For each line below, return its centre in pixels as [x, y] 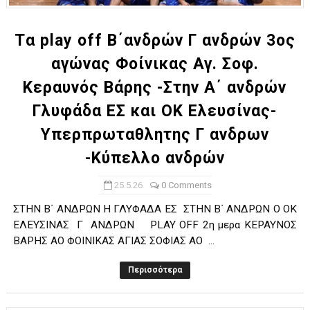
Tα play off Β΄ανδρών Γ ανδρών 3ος [155, 40]
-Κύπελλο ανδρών [155, 158]
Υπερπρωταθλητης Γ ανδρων [155, 135]
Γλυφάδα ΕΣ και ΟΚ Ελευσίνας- [155, 111]
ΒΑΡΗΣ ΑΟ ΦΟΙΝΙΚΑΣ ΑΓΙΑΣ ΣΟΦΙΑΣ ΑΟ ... [113, 241]
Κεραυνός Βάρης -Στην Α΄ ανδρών [155, 88]
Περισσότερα [155, 270]
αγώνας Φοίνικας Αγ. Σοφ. [155, 64]
